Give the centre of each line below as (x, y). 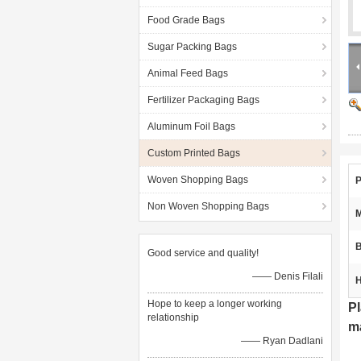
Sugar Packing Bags (192, 47)
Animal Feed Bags (188, 73)
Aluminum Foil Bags (191, 127)
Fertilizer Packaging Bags (203, 100)
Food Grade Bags (186, 20)
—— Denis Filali (288, 276)
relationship (173, 317)
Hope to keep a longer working (215, 304)
